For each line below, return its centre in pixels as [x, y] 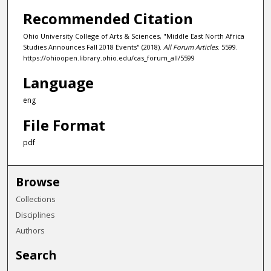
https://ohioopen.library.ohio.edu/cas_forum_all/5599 [109, 58]
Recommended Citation [108, 19]
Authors [31, 230]
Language [58, 82]
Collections [36, 199]
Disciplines [36, 214]
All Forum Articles [190, 47]
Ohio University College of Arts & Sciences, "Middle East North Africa [133, 36]
